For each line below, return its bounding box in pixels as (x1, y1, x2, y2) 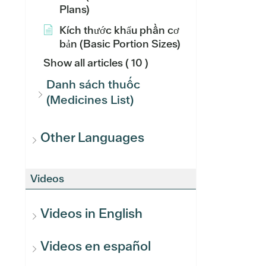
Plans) (59, 2, 90, 16)
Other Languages (40, 129, 144, 146)
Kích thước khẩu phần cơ (59, 23, 179, 37)
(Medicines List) (46, 92, 134, 107)
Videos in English (40, 205, 142, 222)
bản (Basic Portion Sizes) (59, 37, 180, 50)
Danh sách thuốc (46, 77, 140, 92)
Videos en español (40, 237, 151, 255)
